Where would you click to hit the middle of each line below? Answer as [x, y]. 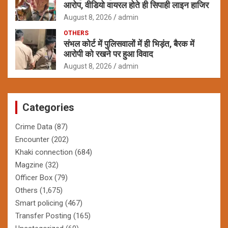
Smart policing [39, 203]
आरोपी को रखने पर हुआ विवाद [108, 54]
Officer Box [34, 177]
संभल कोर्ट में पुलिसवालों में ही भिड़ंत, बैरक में [129, 44]
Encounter [32, 139]
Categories [48, 107]
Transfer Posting [43, 216]
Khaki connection [44, 152]
